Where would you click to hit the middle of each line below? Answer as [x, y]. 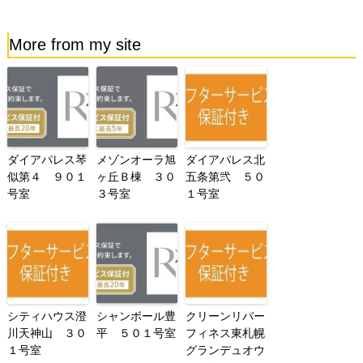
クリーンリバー [225, 316]
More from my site [75, 45]
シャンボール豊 [136, 316]
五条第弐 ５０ [225, 177]
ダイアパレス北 [225, 160]
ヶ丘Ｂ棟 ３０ [136, 177]
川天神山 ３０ [47, 333]
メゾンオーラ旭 [136, 160]
